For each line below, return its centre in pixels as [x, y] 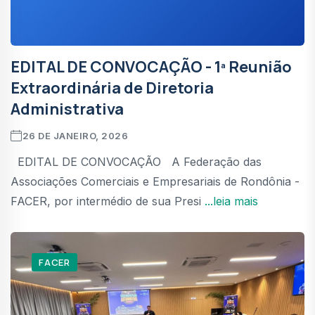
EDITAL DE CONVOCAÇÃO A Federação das [136, 161]
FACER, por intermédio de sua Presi [108, 201]
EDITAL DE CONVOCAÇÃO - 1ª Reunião [151, 66]
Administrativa [67, 109]
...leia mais [231, 201]
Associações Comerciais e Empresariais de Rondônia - [155, 181]
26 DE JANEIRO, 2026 [75, 135]
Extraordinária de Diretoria [112, 88]
